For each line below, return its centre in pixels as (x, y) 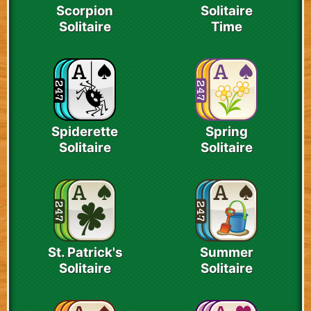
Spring (226, 132)
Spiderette (85, 132)
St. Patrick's (85, 253)
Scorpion (85, 11)
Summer (226, 253)
